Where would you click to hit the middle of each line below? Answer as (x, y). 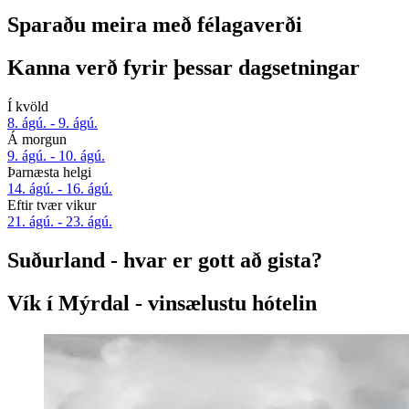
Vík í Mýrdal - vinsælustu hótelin (162, 303)
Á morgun (37, 139)
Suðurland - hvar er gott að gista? (165, 260)
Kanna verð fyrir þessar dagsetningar (184, 67)
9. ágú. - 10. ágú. (56, 155)
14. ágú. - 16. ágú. (60, 188)
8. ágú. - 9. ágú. (52, 122)
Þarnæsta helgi (49, 172)
